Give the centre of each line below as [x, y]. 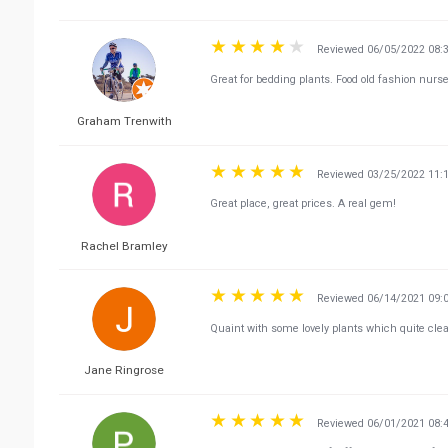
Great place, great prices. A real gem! [303, 204]
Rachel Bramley [124, 245]
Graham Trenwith [124, 121]
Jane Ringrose [124, 370]
